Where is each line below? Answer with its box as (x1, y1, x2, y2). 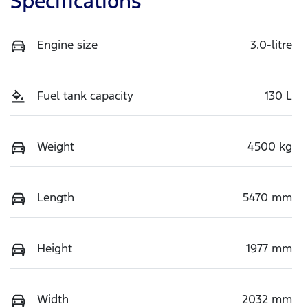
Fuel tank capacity (37, 87, 133, 103)
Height (37, 240, 72, 256)
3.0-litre (250, 36, 292, 52)
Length (37, 189, 74, 205)
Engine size (37, 36, 98, 52)
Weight (37, 138, 74, 154)
